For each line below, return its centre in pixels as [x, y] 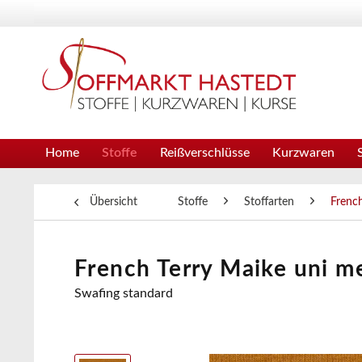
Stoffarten [269, 202]
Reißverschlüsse [205, 153]
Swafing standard [124, 293]
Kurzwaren [303, 153]
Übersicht [114, 202]
